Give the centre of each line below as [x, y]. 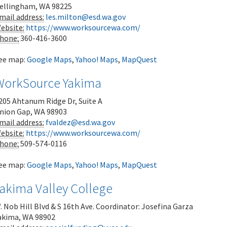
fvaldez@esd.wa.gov [80, 122]
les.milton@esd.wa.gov [86, 17]
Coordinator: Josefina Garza [144, 206]
